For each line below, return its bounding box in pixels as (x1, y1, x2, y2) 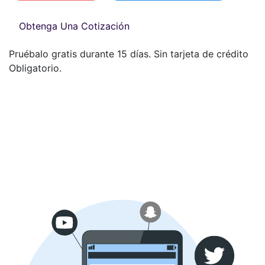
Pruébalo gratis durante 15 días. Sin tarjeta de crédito (9, 48, 248, 60)
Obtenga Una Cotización (19, 20, 130, 33)
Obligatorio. (9, 62, 62, 75)
